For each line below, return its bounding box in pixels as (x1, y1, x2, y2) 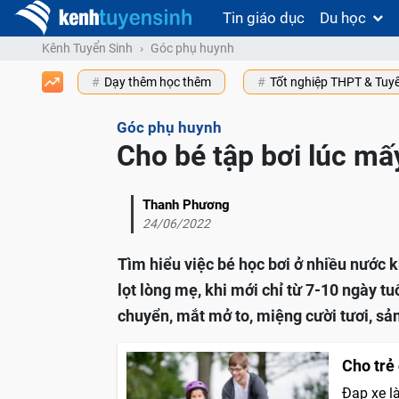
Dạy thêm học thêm (104, 75, 211, 90)
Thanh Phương (142, 197, 230, 214)
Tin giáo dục (222, 9, 305, 27)
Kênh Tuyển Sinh (42, 41, 133, 56)
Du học (320, 9, 367, 27)
